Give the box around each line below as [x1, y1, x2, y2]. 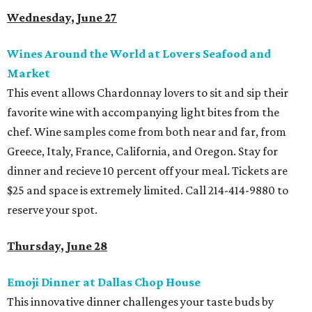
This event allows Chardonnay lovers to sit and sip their [7, 86, 288, 100]
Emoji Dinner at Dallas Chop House [7, 275, 201, 289]
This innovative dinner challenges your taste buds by [7, 295, 274, 309]
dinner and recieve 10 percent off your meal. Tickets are [7, 164, 288, 178]
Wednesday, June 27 [7, 10, 117, 24]
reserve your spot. [7, 203, 97, 217]
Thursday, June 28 [7, 239, 107, 253]
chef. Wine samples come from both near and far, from [7, 125, 286, 139]
